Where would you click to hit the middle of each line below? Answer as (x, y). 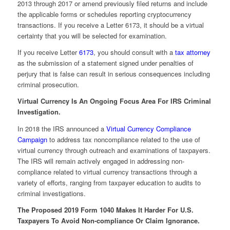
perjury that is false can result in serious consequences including (113, 74)
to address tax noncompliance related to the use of (123, 139)
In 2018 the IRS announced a (62, 128)
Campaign (32, 139)
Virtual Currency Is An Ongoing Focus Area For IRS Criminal (114, 101)
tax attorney (193, 52)
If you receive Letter (48, 52)
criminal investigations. (51, 193)
